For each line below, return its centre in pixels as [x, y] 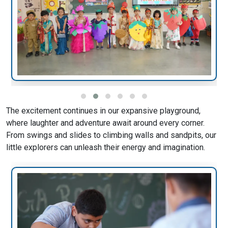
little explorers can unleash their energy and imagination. [106, 148]
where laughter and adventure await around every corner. [105, 123]
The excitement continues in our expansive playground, [103, 111]
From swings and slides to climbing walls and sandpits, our [111, 135]
